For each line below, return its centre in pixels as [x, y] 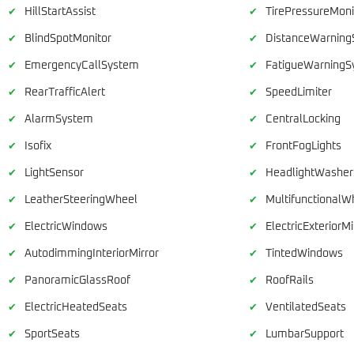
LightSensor [54, 173]
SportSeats [52, 334]
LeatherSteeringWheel [81, 200]
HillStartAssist [60, 11]
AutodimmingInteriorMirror [92, 253]
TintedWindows [304, 253]
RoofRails [289, 280]
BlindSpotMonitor [68, 38]
